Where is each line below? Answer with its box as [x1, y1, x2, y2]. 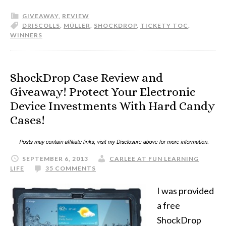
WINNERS [10, 31, 42, 39]
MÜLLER [64, 22, 90, 29]
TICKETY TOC [140, 22, 188, 29]
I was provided [157, 185, 214, 196]
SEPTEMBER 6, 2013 [22, 155, 88, 162]
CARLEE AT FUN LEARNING [109, 155, 199, 162]
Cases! [10, 113, 45, 127]
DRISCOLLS [22, 22, 60, 29]
